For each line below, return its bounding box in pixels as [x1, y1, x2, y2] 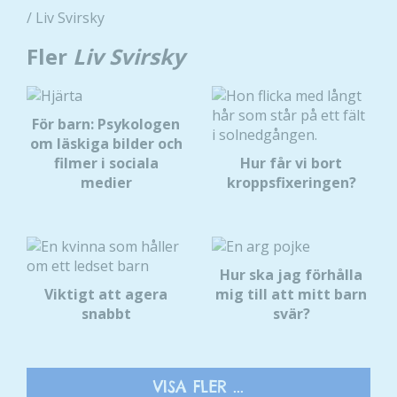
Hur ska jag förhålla [220, 265, 362, 285]
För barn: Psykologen [32, 114, 180, 135]
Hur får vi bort [240, 153, 342, 174]
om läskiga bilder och [29, 134, 183, 154]
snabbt [81, 304, 131, 324]
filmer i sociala [53, 153, 159, 174]
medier [80, 173, 132, 193]
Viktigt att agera [44, 284, 167, 305]
